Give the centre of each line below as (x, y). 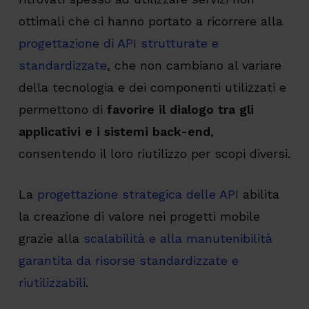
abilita (259, 195)
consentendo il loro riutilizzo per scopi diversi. (154, 154)
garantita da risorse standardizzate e (128, 261)
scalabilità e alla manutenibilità (178, 239)
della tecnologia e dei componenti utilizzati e (152, 88)
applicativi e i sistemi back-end (114, 132)
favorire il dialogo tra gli (180, 110)
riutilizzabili (52, 283)
